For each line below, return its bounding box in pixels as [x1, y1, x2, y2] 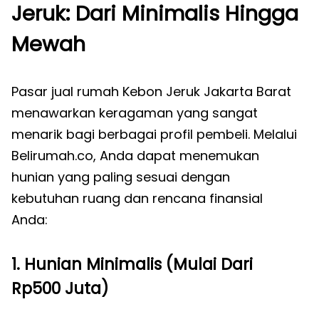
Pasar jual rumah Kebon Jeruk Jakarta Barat [11, 83, 291, 100]
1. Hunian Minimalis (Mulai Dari [11, 253, 253, 276]
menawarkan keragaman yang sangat [11, 104, 258, 122]
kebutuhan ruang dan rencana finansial [11, 189, 263, 207]
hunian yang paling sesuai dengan [11, 168, 230, 186]
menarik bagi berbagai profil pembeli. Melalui [11, 125, 297, 143]
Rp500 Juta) [11, 277, 109, 300]
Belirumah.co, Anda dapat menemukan [11, 147, 259, 164]
